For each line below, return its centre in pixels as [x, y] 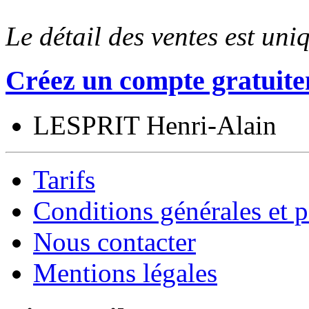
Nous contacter [114, 242]
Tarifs [64, 180]
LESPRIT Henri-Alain [155, 126]
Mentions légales [125, 273]
